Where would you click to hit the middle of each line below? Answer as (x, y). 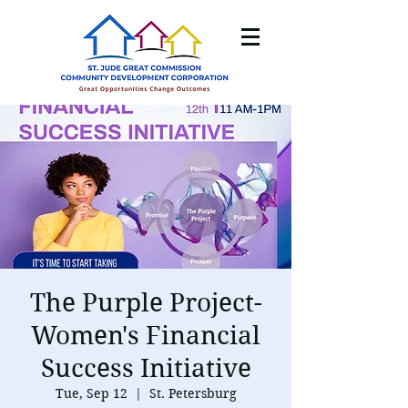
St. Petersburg (193, 393)
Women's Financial (146, 336)
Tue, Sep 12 (91, 393)
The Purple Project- (146, 303)
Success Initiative (146, 368)
